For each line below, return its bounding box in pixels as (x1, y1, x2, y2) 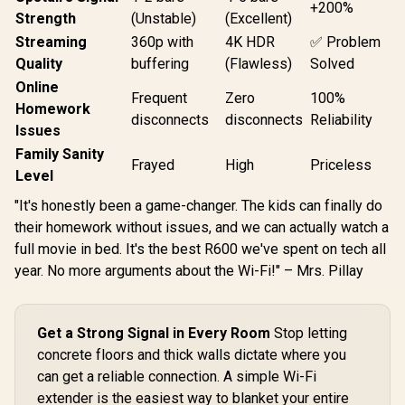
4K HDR (225, 33, 275, 51)
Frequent (131, 89, 187, 107)
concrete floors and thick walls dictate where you (37, 346, 346, 363)
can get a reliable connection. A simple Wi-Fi (37, 368, 316, 385)
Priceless (310, 156, 372, 174)
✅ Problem (310, 33, 381, 51)
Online (15, 79, 59, 96)
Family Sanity (15, 146, 104, 163)
